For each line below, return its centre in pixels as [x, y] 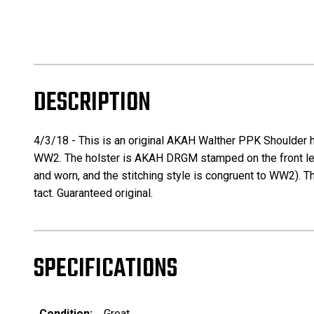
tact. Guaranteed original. [95, 193]
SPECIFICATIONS [105, 270]
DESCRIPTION [92, 104]
